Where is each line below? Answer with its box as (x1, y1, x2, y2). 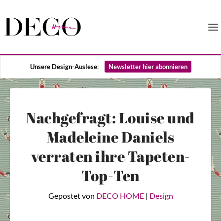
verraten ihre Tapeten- (31, 146, 190, 166)
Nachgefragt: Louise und (26, 108, 195, 128)
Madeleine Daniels (46, 127, 175, 147)
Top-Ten (81, 165, 140, 185)
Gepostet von (48, 191, 96, 200)
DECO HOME (96, 191, 144, 200)
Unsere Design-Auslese (30, 63, 97, 71)
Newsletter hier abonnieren (108, 63, 187, 71)
